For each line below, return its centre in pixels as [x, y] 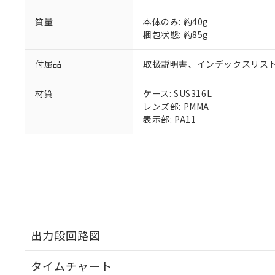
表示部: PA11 [170, 119]
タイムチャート [72, 266]
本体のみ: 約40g [176, 21]
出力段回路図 [66, 235]
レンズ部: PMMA [176, 106]
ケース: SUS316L [178, 93]
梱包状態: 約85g [176, 34]
